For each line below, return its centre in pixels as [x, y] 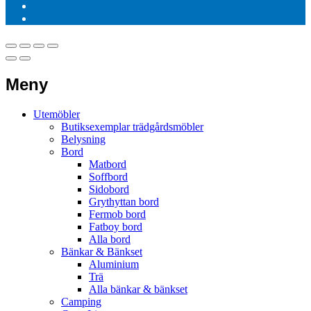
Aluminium [114, 264]
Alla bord [110, 239]
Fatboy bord [116, 226]
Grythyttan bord [124, 201]
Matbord [108, 164]
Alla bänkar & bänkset [138, 289]
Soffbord [108, 176]
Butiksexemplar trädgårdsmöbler [132, 126]
